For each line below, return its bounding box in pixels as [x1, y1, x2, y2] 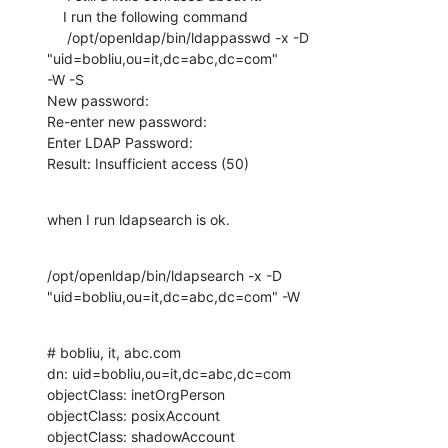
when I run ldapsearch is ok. [47, 211, 230, 229]
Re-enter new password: [47, 113, 207, 131]
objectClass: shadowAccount [47, 428, 235, 446]
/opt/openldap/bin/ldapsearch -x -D [47, 267, 282, 285]
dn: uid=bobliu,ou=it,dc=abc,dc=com [47, 365, 291, 383]
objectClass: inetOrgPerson [47, 386, 225, 404]
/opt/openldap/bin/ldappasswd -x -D [47, 29, 67, 47]
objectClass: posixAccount [47, 407, 220, 425]
